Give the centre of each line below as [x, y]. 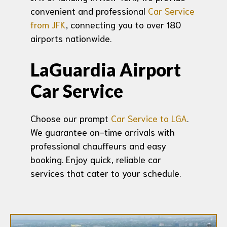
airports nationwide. [71, 38]
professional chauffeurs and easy [98, 146]
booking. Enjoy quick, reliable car [96, 159]
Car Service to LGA [149, 118]
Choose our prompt [71, 118]
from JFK [48, 25]
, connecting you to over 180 [123, 25]
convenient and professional [89, 11]
